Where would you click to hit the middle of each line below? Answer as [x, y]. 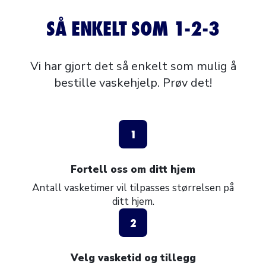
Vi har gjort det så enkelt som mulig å [133, 66]
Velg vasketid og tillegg [133, 258]
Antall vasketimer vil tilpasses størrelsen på [133, 188]
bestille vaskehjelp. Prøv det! [133, 83]
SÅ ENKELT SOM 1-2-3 [133, 28]
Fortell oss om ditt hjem [133, 170]
